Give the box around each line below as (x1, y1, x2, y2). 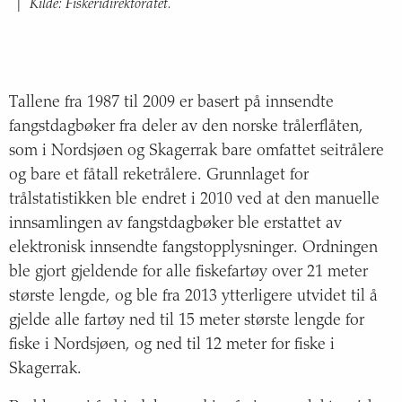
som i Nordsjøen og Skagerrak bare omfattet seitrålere (9, 144, 384, 161)
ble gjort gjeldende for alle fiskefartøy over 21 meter (9, 265, 368, 282)
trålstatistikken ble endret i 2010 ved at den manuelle (9, 192, 380, 209)
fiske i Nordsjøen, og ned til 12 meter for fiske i (9, 337, 335, 354)
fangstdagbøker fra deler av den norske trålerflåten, (9, 119, 363, 136)
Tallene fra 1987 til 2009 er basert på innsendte (9, 95, 334, 112)
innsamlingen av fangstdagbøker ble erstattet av (9, 216, 342, 233)
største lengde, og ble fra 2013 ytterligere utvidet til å (9, 289, 378, 306)
